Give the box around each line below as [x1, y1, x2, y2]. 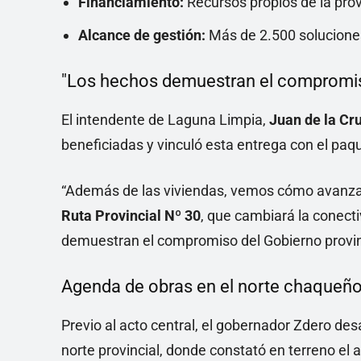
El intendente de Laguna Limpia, [61, 111, 269, 128]
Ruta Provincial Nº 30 [61, 207, 201, 224]
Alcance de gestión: [78, 27, 205, 44]
